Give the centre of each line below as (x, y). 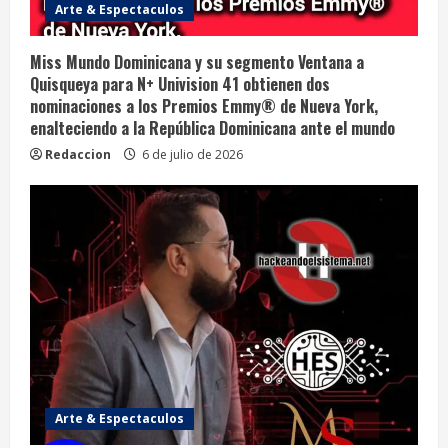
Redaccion (78, 155)
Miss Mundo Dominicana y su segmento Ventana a (197, 62)
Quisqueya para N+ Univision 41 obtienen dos (180, 84)
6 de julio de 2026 (191, 155)
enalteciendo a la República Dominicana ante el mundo (212, 128)
